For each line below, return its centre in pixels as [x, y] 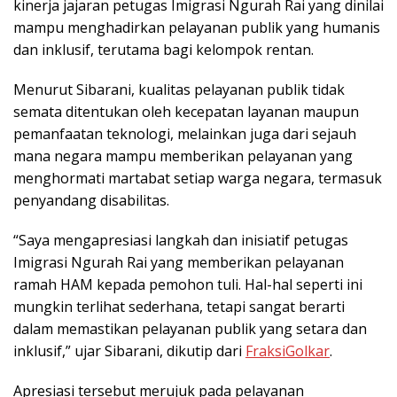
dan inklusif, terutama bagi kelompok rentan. [163, 49]
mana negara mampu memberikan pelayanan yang [183, 156]
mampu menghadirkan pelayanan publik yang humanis [197, 27]
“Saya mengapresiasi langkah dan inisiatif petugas [181, 240]
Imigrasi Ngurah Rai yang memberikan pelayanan [179, 262]
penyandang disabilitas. [91, 200]
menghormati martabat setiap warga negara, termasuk [198, 178]
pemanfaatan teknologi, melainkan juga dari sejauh [185, 133]
